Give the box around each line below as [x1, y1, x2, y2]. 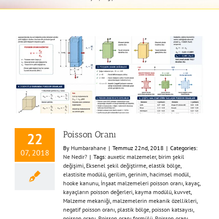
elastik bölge [149, 161, 180, 169]
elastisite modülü [63, 170, 106, 178]
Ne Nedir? [63, 153, 87, 160]
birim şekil [158, 153, 184, 160]
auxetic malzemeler [108, 153, 156, 160]
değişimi [63, 161, 84, 169]
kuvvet [174, 188, 191, 196]
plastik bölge [117, 205, 149, 213]
